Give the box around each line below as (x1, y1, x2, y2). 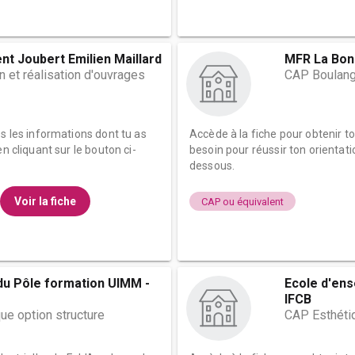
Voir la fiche (14, 195, 76, 208)
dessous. (189, 159, 235, 172)
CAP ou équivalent (201, 195, 284, 208)
